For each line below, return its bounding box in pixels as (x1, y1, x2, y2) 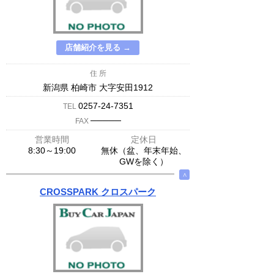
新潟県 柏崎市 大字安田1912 (43, 83, 153, 92)
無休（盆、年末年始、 (101, 146, 187, 155)
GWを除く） (119, 157, 168, 166)
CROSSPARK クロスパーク (40, 187, 156, 197)
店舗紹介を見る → (65, 43, 131, 52)
